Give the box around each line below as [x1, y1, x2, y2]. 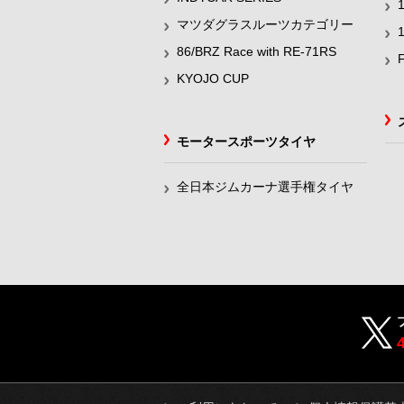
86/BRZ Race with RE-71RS [177, 44, 336, 59]
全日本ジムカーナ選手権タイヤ [177, 179, 353, 194]
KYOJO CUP [177, 71, 249, 86]
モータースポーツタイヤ [177, 134, 316, 149]
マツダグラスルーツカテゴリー [177, 17, 353, 32]
